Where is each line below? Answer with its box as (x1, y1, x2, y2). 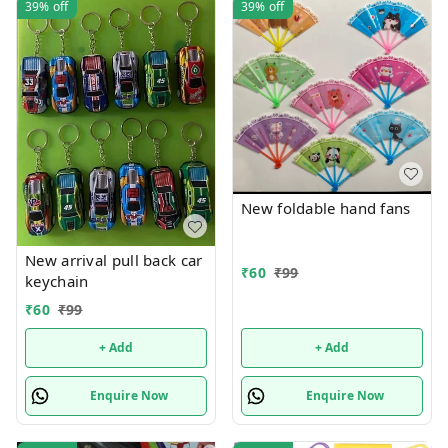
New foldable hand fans (241, 197, 411, 218)
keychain (25, 271, 93, 291)
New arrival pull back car (25, 250, 203, 270)
